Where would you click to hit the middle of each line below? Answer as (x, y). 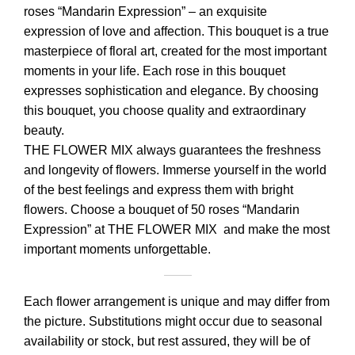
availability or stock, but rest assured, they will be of (167, 342)
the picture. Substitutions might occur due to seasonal (173, 322)
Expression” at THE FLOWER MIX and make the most (177, 230)
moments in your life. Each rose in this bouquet (155, 71)
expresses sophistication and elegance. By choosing (171, 91)
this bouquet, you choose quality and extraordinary (165, 111)
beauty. (44, 131)
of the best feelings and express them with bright (158, 190)
